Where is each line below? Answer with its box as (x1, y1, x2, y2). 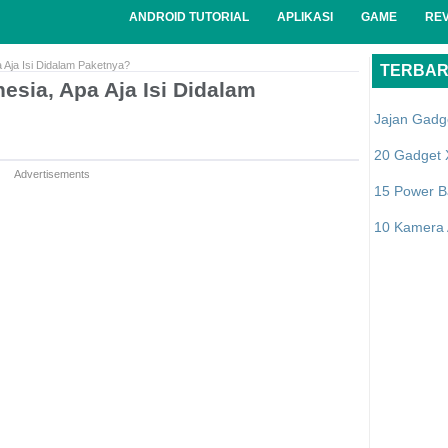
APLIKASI (276, 10, 333, 24)
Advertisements (13, 168, 90, 180)
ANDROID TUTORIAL (128, 10, 249, 24)
